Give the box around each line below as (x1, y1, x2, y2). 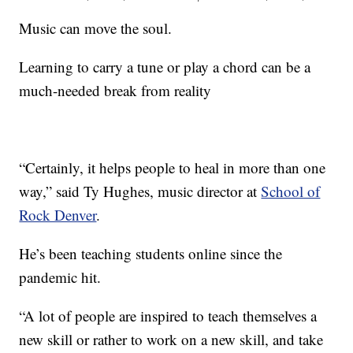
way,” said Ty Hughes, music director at (19, 181, 262, 202)
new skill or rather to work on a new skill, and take (19, 329, 324, 350)
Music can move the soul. (19, 18, 173, 39)
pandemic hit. (19, 267, 102, 288)
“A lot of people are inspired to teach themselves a (19, 306, 318, 326)
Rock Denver (19, 205, 97, 225)
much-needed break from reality (19, 80, 212, 101)
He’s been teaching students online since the (19, 243, 283, 264)
